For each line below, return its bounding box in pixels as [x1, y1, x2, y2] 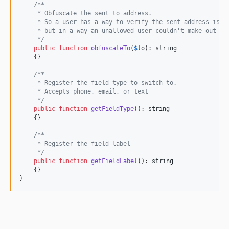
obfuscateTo [91, 44, 130, 52]
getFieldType [91, 105, 134, 112]
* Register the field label [19, 140, 130, 147]
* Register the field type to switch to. [19, 79, 177, 86]
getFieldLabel [91, 157, 138, 165]
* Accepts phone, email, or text [19, 88, 148, 95]
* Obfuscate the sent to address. [19, 10, 152, 17]
